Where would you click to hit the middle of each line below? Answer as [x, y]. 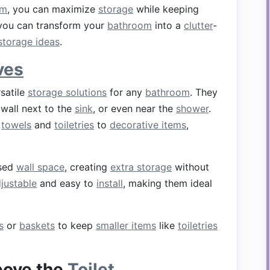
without [190, 167]
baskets [37, 225]
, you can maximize [53, 9]
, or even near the [134, 108]
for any [126, 92]
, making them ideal [168, 183]
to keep [75, 225]
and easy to [67, 183]
